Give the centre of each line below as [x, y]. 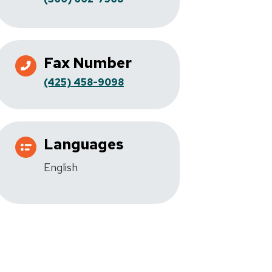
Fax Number [88, 63]
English [61, 167]
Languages [84, 144]
